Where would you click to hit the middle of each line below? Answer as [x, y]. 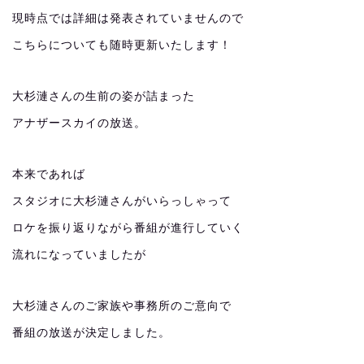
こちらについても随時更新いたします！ [122, 45]
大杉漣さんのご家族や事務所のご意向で [122, 305]
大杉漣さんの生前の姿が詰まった [104, 96]
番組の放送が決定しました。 [91, 332]
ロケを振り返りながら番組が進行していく [128, 227]
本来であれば [49, 174]
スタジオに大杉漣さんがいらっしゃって [122, 201]
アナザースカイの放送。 [79, 123]
